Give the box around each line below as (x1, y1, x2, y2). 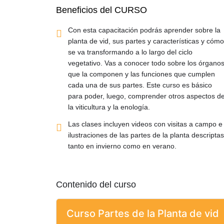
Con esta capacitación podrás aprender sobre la (68, 25, 220, 34)
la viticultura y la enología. (68, 102, 150, 111)
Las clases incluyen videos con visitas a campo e (68, 119, 222, 128)
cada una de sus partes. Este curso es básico (68, 80, 212, 89)
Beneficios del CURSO (56, 4, 147, 15)
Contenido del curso (56, 179, 136, 189)
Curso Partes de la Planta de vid (66, 207, 221, 219)
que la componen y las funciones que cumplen (68, 69, 215, 78)
